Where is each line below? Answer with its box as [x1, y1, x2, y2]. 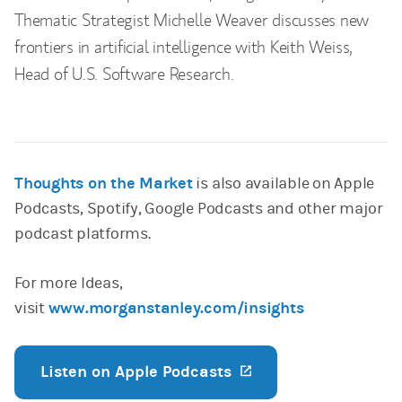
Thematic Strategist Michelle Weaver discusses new [14, 8, 370, 31]
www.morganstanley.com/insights [48, 299, 304, 319]
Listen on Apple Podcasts [40, 363, 236, 382]
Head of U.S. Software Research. [14, 62, 234, 85]
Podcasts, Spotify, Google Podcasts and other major [14, 199, 384, 219]
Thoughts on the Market [14, 174, 193, 194]
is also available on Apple [192, 174, 375, 194]
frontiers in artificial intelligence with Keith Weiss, [14, 35, 354, 58]
